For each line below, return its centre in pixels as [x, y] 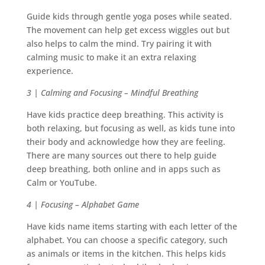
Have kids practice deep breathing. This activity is [125, 115]
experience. [51, 71]
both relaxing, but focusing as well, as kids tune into [130, 128]
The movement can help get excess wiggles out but [128, 30]
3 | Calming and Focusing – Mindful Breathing [112, 93]
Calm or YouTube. [63, 183]
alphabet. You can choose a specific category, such [127, 240]
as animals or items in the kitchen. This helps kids [126, 254]
